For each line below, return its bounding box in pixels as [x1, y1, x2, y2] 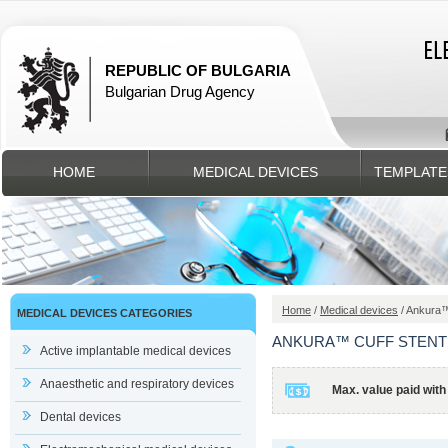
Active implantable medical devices [40, 344, 231, 358]
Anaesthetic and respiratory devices [40, 377, 234, 391]
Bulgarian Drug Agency [105, 83, 255, 100]
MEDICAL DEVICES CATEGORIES [17, 307, 192, 319]
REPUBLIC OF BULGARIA [105, 62, 291, 79]
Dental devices [40, 410, 121, 424]
